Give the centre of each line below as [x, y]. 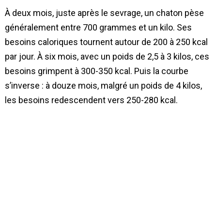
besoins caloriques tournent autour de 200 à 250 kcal [106, 42]
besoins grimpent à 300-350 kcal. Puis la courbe [97, 71]
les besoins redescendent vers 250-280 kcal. [91, 100]
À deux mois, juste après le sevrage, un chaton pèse [104, 13]
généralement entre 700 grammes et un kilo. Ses [98, 28]
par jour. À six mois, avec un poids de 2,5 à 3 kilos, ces [107, 57]
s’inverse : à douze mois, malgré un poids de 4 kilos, [103, 86]
